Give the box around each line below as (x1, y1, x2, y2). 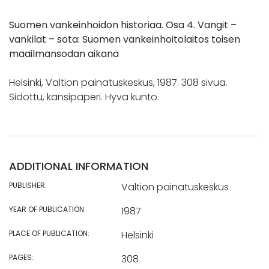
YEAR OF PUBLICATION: (9, 204, 86, 215)
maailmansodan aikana (9, 47, 119, 61)
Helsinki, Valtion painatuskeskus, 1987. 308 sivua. (9, 76, 228, 90)
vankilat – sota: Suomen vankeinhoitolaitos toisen (9, 32, 240, 47)
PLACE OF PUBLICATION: (9, 228, 89, 239)
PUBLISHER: (9, 180, 47, 191)
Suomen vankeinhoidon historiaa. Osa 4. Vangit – (9, 18, 237, 32)
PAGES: (9, 252, 34, 263)
